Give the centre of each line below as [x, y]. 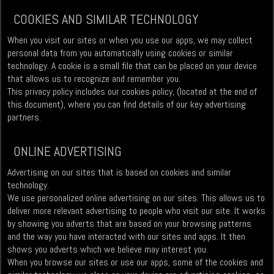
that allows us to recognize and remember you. [94, 79]
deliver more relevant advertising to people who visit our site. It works [137, 211]
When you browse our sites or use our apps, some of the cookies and [135, 262]
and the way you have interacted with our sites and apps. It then [127, 237]
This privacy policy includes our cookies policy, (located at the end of [132, 92]
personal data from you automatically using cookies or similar [120, 53]
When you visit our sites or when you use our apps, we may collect [130, 40]
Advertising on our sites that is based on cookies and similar [120, 172]
